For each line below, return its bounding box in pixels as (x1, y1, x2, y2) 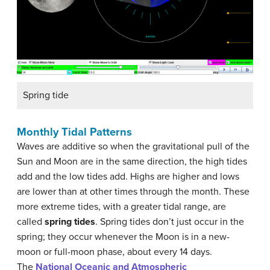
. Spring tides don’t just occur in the (95, 215, 244, 228)
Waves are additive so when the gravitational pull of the (17, 140, 250, 152)
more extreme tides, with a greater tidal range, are (17, 200, 226, 213)
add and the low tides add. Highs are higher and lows (17, 170, 239, 183)
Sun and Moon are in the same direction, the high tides (17, 155, 247, 168)
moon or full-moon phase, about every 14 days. (17, 245, 212, 258)
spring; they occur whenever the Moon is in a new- (17, 230, 230, 243)
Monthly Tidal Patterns (17, 125, 132, 139)
